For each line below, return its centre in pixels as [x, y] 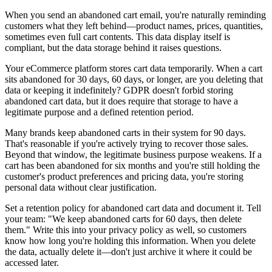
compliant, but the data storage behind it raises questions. [113, 47]
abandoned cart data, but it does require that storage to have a [121, 101]
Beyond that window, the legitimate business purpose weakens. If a [133, 154]
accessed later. [32, 262]
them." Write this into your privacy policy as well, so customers [126, 229]
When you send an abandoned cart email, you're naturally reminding [135, 15]
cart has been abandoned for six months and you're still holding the [132, 165]
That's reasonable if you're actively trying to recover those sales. [127, 143]
